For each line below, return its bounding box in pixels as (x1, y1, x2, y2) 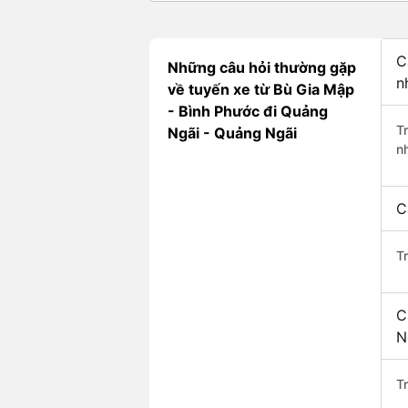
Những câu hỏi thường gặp (168, 58, 356, 77)
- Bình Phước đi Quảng (168, 102, 328, 121)
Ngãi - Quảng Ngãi (168, 124, 297, 143)
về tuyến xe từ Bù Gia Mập (168, 80, 354, 99)
